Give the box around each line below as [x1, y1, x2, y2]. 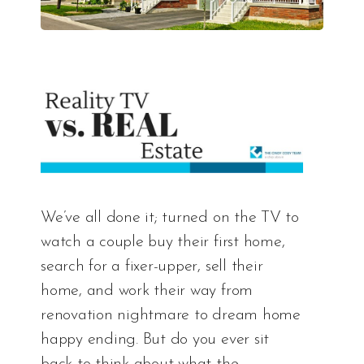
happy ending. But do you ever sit [41, 331, 270, 348]
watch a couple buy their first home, [41, 233, 285, 250]
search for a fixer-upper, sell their [41, 258, 263, 275]
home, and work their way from [41, 282, 253, 299]
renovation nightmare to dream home [41, 306, 301, 323]
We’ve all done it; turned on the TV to [41, 209, 299, 226]
